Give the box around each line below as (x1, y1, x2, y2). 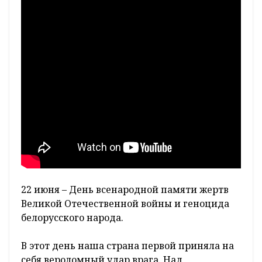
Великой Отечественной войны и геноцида (21, 197, 229, 211)
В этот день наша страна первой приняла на (21, 239, 234, 253)
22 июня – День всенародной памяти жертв (21, 183, 229, 196)
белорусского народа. (21, 211, 123, 225)
